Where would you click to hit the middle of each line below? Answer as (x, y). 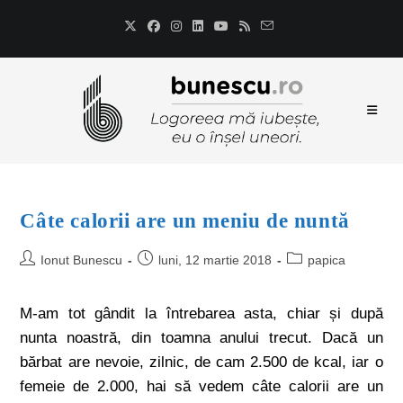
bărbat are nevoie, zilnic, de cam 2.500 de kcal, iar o (201, 362)
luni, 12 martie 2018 (215, 260)
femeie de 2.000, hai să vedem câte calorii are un (201, 386)
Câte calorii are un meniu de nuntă (185, 221)
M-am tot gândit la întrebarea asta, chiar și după (201, 313)
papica (327, 260)
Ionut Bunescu (82, 260)
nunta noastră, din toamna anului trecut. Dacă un (201, 338)
